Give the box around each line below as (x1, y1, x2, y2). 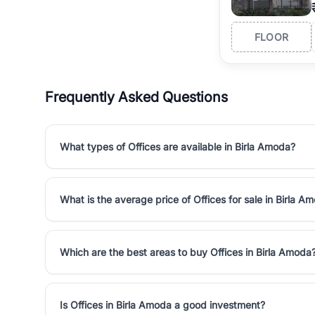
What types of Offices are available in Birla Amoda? (60, 141, 295, 153)
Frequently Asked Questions (45, 89, 228, 105)
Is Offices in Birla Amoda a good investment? (60, 299, 265, 311)
